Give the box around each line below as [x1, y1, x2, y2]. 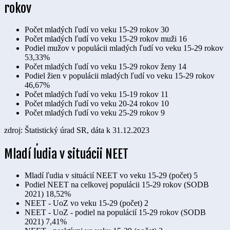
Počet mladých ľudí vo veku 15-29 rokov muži [25, 34, 177, 44]
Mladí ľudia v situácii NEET [4, 146, 128, 162]
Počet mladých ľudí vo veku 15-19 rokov [25, 90, 159, 99]
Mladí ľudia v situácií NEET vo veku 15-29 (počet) [25, 171, 191, 180]
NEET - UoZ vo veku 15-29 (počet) [25, 199, 142, 208]
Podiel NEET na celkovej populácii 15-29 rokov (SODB [25, 180, 209, 189]
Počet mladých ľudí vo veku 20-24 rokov [25, 99, 159, 108]
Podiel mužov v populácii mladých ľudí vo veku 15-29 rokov [25, 44, 223, 53]
